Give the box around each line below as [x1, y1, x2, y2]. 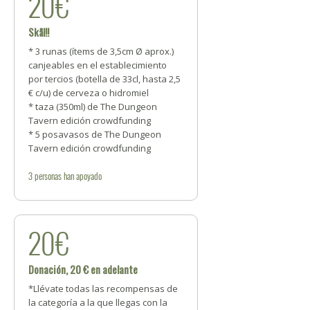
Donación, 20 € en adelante [28, 262, 138, 277]
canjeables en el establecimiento [28, 59, 167, 71]
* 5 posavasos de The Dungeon [28, 128, 161, 140]
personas [35, 169, 62, 183]
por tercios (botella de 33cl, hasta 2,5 [28, 73, 181, 85]
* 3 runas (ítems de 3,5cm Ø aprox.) [28, 45, 174, 57]
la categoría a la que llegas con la [28, 296, 167, 309]
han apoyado [62, 169, 102, 183]
